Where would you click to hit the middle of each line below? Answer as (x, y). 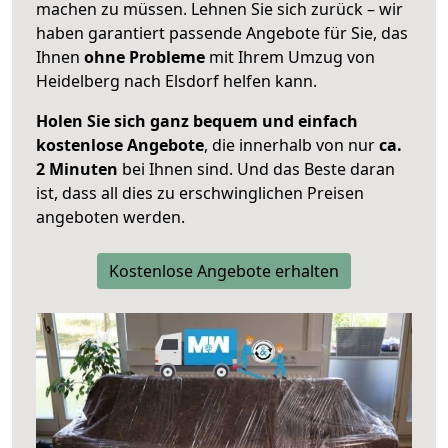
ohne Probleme (144, 57)
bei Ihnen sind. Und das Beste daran (256, 169)
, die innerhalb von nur (291, 145)
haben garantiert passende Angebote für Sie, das (222, 33)
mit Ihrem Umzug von (290, 57)
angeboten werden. (110, 217)
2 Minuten (77, 169)
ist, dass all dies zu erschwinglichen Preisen (200, 193)
